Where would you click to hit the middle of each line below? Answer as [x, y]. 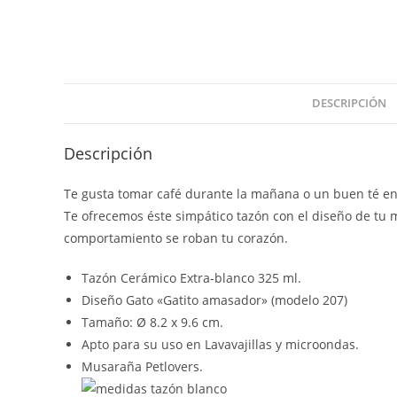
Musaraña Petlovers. [142, 366]
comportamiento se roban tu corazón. [176, 238]
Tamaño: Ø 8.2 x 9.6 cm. [152, 322]
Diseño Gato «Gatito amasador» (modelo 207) [214, 300]
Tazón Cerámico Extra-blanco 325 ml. [191, 278]
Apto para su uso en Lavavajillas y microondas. [220, 344]
